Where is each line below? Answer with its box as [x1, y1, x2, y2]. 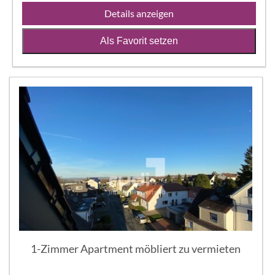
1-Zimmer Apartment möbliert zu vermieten [31, 242, 241, 256]
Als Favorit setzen [100, 35, 178, 46]
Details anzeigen [104, 7, 174, 19]
